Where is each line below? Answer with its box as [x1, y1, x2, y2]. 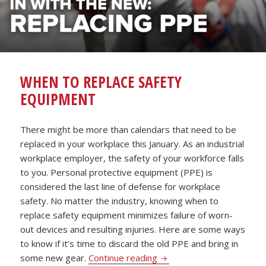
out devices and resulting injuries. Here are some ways [20, 223, 246, 236]
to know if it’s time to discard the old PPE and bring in [20, 237, 239, 250]
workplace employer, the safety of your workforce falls [20, 152, 245, 164]
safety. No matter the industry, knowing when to [20, 195, 219, 207]
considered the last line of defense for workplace [20, 180, 221, 193]
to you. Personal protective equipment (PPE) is [20, 166, 213, 179]
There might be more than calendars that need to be [20, 123, 237, 136]
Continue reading [88, 252, 160, 264]
